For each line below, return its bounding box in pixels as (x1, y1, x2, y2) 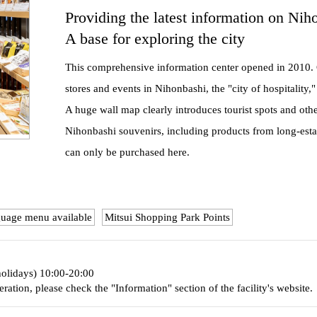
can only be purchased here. (65, 146, 190, 158)
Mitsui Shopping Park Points (105, 212, 230, 223)
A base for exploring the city (65, 30, 245, 47)
